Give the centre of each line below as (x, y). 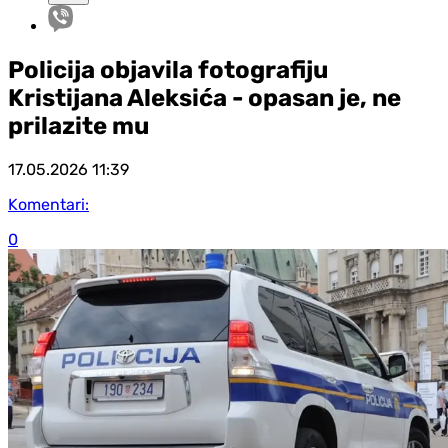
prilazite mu (78, 125)
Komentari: (48, 204)
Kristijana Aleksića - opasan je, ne (204, 97)
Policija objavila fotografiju (168, 69)
